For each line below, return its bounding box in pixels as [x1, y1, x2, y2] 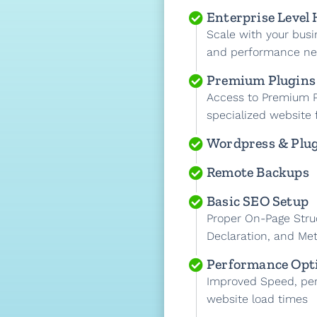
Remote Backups [207, 163, 309, 180]
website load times [207, 292, 311, 306]
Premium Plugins [207, 71, 316, 88]
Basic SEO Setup [207, 192, 309, 209]
